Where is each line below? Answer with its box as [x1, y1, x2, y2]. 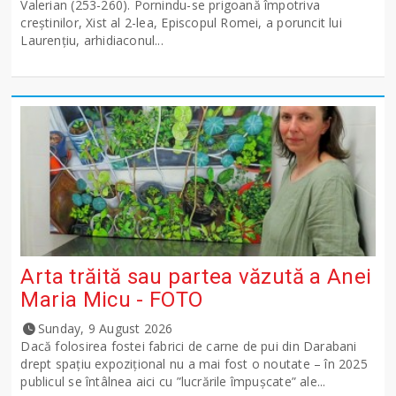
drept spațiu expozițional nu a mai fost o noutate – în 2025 [20, 355, 368, 373]
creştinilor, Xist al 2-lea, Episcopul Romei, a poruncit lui [20, 14, 342, 32]
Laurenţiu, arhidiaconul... [20, 32, 164, 49]
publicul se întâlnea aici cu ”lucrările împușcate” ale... [20, 373, 326, 391]
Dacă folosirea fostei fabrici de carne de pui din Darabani [20, 338, 357, 355]
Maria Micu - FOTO [20, 287, 203, 313]
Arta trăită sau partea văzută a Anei [20, 264, 372, 290]
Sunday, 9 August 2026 [38, 320, 173, 338]
